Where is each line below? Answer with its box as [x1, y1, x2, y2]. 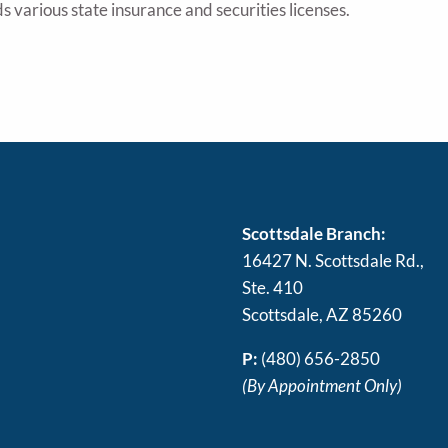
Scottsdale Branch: [242, 223, 387, 244]
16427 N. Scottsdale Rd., [242, 250, 425, 271]
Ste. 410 [242, 277, 304, 298]
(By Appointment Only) [242, 375, 403, 396]
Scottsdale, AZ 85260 [242, 304, 403, 325]
